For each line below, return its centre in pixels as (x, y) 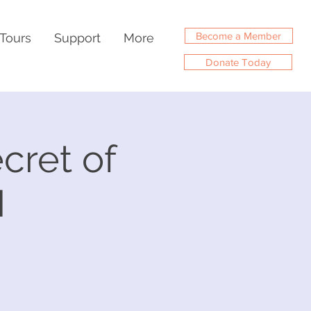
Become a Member (239, 36)
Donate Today (238, 62)
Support (77, 38)
